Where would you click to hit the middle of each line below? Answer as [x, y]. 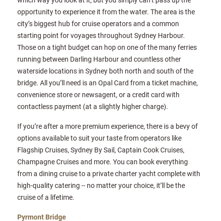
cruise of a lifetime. [46, 197]
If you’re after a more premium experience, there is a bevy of [108, 126]
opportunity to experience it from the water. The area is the [106, 12]
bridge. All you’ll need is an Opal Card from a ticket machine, [108, 83]
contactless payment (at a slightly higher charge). [93, 107]
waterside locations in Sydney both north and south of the [105, 71]
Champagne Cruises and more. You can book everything [103, 162]
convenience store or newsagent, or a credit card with [98, 95]
